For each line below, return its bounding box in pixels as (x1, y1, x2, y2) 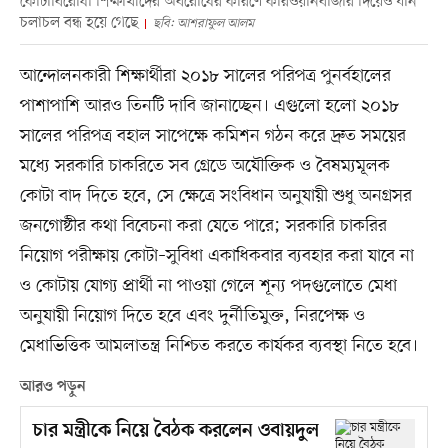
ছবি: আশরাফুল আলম (152, 15, 254, 32)
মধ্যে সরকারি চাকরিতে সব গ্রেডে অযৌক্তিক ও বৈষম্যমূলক (19, 154, 390, 178)
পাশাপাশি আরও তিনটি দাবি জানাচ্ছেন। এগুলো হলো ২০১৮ (19, 94, 399, 118)
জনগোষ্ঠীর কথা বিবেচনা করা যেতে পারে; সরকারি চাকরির (19, 214, 387, 238)
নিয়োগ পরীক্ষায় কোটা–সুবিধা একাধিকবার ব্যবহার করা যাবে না (19, 244, 414, 268)
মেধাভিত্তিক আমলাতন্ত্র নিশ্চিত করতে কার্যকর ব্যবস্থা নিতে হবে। (19, 334, 418, 358)
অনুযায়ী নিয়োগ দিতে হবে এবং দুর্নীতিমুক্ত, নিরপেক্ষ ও (19, 304, 365, 328)
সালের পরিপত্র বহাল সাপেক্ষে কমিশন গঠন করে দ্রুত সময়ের (19, 124, 406, 148)
